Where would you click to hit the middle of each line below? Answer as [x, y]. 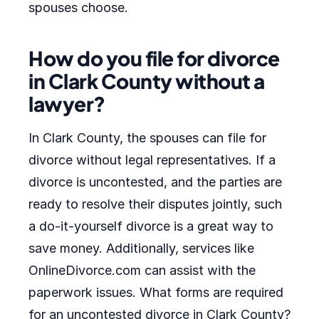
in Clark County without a [147, 81]
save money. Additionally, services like [141, 248]
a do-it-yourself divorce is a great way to [151, 226]
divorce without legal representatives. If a [152, 160]
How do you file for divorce [154, 58]
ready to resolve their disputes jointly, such [155, 204]
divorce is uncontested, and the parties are [155, 182]
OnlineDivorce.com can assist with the [142, 270]
